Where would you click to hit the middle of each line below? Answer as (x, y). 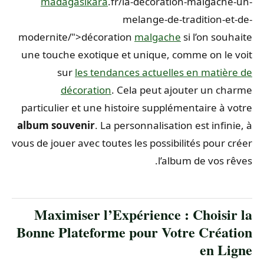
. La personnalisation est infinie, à (176, 125)
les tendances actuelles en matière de (166, 72)
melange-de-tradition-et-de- (190, 19)
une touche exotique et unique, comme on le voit (140, 54)
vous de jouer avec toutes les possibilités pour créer (135, 143)
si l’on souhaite (220, 37)
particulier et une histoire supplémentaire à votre (140, 107)
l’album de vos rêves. (208, 160)
